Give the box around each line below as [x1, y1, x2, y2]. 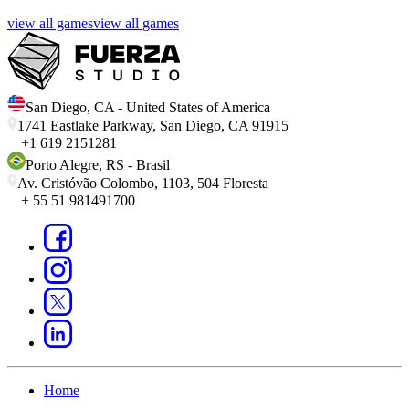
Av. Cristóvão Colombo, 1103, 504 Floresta [17, 175, 268, 192]
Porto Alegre [26, 157, 99, 173]
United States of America [126, 100, 270, 116]
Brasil [136, 157, 170, 173]
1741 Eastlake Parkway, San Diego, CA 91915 [17, 118, 288, 134]
